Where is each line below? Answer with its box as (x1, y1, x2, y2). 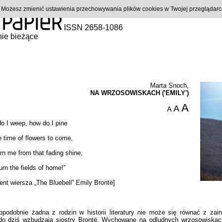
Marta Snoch (150, 82, 187, 89)
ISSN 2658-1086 (62, 23, 123, 32)
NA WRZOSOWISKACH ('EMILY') (90, 89, 189, 97)
